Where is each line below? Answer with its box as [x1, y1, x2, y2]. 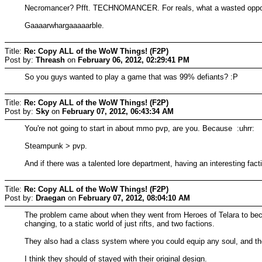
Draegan [36, 193, 65, 202]
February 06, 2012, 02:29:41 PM [78, 55, 189, 64]
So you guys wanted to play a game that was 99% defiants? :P [25, 72, 239, 81]
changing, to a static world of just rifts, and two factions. [25, 219, 215, 228]
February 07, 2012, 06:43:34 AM [62, 106, 174, 116]
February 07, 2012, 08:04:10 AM [78, 193, 190, 202]
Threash [36, 55, 65, 64]
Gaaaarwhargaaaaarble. [25, 20, 105, 30]
